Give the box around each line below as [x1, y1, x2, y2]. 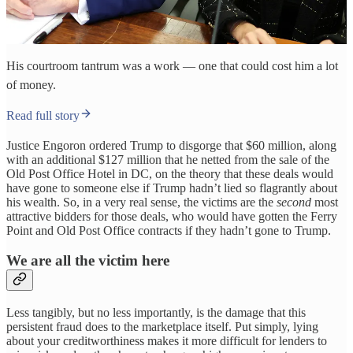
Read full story [6, 108, 80, 122]
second [277, 195, 311, 209]
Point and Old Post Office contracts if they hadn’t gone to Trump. [6, 223, 331, 237]
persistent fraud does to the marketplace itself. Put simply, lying [6, 319, 318, 333]
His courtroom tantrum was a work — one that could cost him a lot [6, 58, 338, 72]
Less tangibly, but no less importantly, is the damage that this [6, 305, 306, 319]
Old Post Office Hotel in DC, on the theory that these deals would [6, 166, 333, 180]
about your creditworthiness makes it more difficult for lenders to [6, 333, 327, 347]
